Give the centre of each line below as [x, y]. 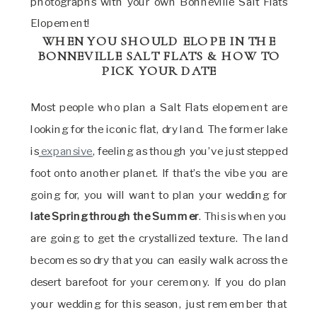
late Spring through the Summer [115, 216]
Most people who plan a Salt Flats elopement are [159, 107]
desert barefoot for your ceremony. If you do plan [159, 282]
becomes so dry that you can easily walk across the [159, 260]
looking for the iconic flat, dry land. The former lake [159, 129]
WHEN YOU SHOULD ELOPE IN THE [159, 41]
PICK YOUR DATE [159, 71]
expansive [65, 151]
